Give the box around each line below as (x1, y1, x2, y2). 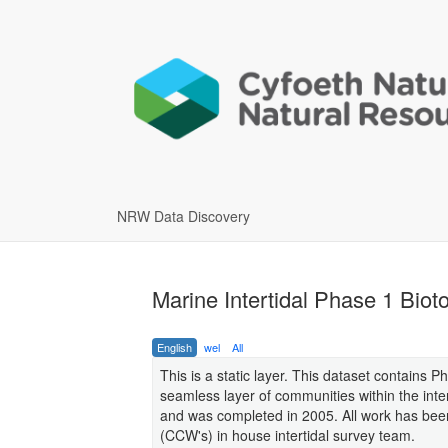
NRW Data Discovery (117, 205, 250, 226)
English (157, 338, 192, 355)
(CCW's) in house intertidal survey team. (160, 424, 415, 445)
